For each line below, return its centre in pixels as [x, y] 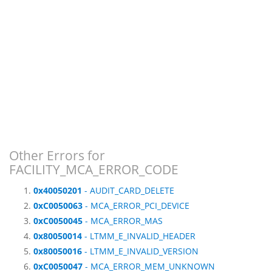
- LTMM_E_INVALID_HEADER [139, 236]
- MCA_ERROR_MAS [123, 221]
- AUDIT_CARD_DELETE [128, 191]
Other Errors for [57, 156]
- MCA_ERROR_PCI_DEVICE [136, 206]
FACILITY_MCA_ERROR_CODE [94, 170]
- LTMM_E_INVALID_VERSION [140, 251]
